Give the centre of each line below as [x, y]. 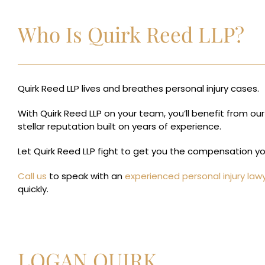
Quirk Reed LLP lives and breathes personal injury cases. [138, 88]
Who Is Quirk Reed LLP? [131, 34]
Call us [32, 176]
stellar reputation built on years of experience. [119, 126]
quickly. [33, 189]
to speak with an [86, 176]
